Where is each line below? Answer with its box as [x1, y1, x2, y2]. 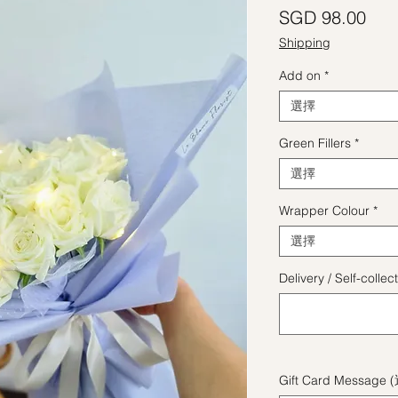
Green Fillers [279, 134, 351, 151]
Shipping [279, 34, 330, 51]
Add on [279, 67, 321, 84]
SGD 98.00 [279, 5, 366, 28]
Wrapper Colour [279, 202, 370, 219]
